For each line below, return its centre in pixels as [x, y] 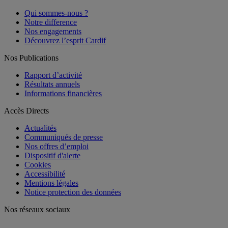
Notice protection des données [73, 192]
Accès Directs [26, 110]
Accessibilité [45, 174]
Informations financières [63, 93]
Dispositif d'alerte [52, 155]
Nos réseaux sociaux [37, 209]
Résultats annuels [52, 84]
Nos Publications [31, 58]
